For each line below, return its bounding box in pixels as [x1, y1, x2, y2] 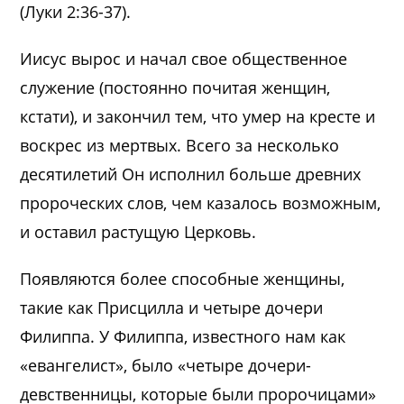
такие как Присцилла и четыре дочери [20, 296, 324, 318]
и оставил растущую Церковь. [20, 220, 257, 243]
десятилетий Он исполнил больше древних [20, 162, 362, 185]
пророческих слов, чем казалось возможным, [20, 191, 381, 214]
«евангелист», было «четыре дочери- [20, 353, 312, 376]
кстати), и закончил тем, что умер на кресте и [20, 105, 376, 127]
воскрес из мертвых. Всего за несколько [20, 133, 340, 156]
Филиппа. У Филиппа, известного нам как [20, 325, 346, 347]
